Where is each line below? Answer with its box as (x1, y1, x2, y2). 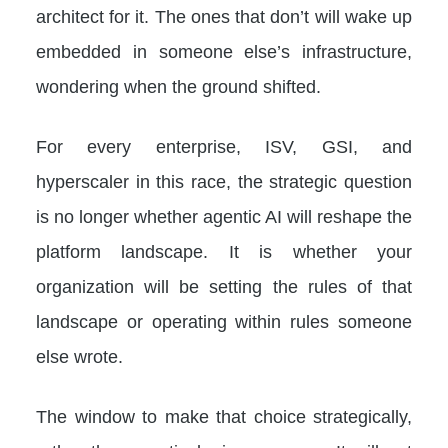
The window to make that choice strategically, (36, 405, 412, 427)
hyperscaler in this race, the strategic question (36, 170, 412, 192)
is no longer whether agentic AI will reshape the (36, 205, 412, 227)
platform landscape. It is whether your (36, 240, 412, 262)
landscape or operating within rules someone (36, 310, 412, 332)
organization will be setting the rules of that (36, 275, 412, 297)
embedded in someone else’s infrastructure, (36, 40, 412, 62)
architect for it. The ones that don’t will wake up (36, 5, 412, 27)
